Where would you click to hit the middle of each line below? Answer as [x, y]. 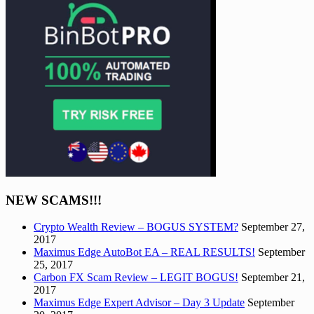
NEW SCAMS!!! [54, 200]
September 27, [273, 227]
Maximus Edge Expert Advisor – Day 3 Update [139, 303]
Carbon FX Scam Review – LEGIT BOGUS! [136, 278]
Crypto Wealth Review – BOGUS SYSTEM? [136, 227]
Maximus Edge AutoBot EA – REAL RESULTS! [144, 252]
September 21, [273, 278]
